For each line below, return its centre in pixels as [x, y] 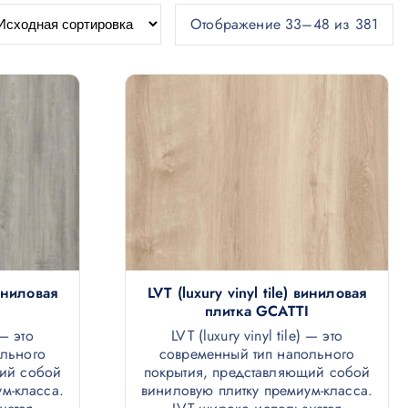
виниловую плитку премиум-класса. [257, 391]
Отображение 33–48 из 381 [284, 24]
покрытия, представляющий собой [257, 372]
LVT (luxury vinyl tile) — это [257, 336]
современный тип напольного [257, 354]
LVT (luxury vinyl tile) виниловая [257, 293]
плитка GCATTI [257, 311]
